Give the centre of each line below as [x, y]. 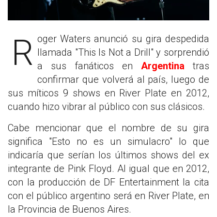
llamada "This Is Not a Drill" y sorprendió [123, 52]
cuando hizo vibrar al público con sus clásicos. [106, 106]
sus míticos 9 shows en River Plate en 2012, [108, 93]
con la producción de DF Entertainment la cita [108, 182]
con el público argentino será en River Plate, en [108, 195]
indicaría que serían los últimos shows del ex [108, 155]
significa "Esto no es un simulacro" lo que [108, 141]
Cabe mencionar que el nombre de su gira [108, 128]
